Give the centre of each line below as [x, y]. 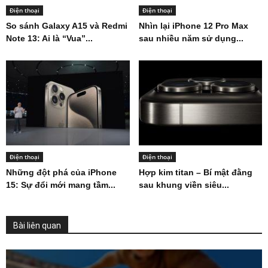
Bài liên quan [37, 226]
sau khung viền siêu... [184, 185]
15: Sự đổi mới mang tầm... [61, 185]
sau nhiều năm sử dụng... [191, 39]
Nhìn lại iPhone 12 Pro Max [193, 26]
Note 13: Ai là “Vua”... [49, 39]
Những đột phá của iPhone [61, 173]
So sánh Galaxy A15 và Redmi [67, 26]
